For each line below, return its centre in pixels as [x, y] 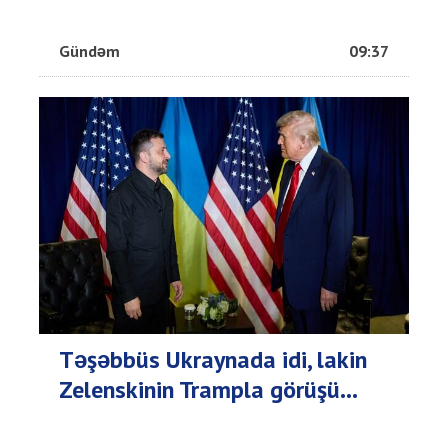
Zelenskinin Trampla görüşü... [208, 390]
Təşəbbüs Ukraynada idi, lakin [213, 360]
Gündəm [89, 51]
